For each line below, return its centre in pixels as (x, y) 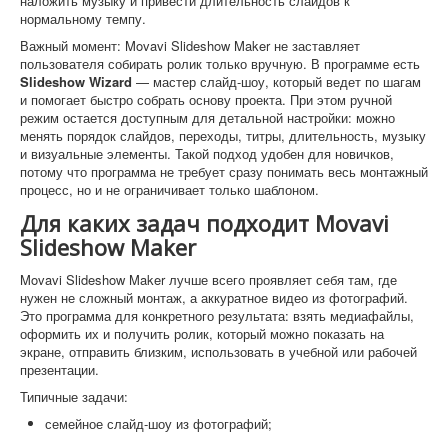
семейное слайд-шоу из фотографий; (158, 423)
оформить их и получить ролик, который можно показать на (202, 333)
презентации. (59, 369)
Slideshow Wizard (76, 81)
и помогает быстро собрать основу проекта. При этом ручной (206, 99)
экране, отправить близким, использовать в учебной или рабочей (218, 351)
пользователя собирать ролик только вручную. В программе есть (220, 63)
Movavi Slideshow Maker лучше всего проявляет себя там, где (208, 279)
